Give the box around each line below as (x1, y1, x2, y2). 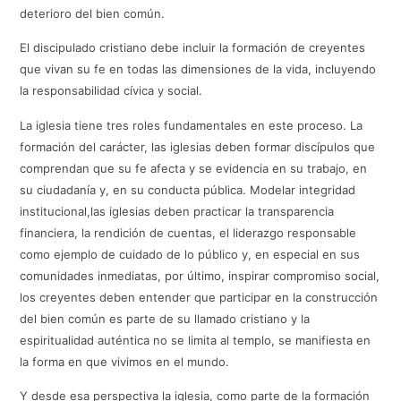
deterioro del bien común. (20, 6, 166, 21)
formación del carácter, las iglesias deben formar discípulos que (20, 139, 376, 154)
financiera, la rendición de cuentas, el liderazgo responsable (20, 225, 357, 240)
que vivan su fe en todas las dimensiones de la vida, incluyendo (20, 62, 377, 77)
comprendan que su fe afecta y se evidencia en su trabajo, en (20, 160, 368, 175)
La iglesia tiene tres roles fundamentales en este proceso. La (20, 117, 363, 132)
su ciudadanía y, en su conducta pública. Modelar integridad (20, 182, 356, 197)
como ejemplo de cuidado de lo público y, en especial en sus (20, 246, 361, 261)
